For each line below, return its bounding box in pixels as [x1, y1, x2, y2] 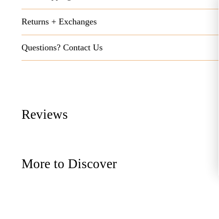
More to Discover [22, 156, 117, 172]
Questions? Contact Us [22, 42, 103, 52]
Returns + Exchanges [22, 16, 97, 26]
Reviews [22, 107, 68, 122]
